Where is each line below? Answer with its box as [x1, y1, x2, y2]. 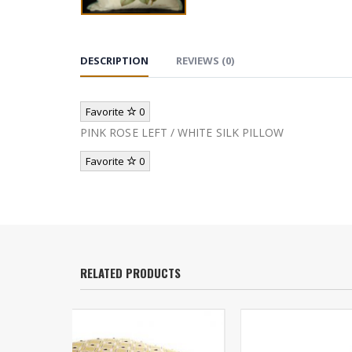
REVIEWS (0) [176, 53, 234, 68]
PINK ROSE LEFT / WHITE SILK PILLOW [80, 125, 284, 141]
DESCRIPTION [80, 53, 148, 68]
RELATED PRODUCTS [80, 264, 181, 282]
